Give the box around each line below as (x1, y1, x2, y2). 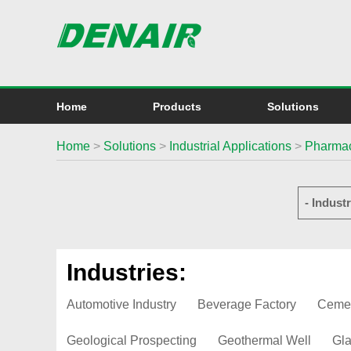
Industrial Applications (169, 139, 291, 153)
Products (153, 100, 201, 113)
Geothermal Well (218, 334, 311, 347)
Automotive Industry (67, 298, 176, 311)
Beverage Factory (197, 298, 296, 311)
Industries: (67, 259, 186, 285)
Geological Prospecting (67, 334, 197, 347)
